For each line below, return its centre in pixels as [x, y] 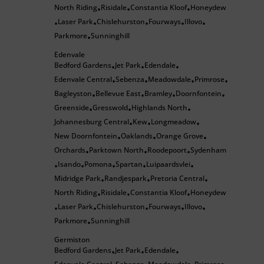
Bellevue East [118, 93]
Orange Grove [180, 136]
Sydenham [208, 150]
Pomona [98, 164]
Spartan [129, 164]
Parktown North [116, 150]
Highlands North [159, 108]
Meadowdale [169, 79]
